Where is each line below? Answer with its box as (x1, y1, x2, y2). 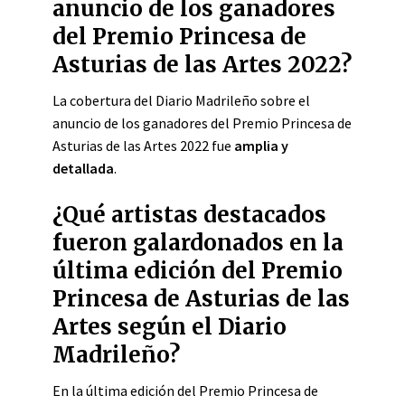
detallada (52, 159, 114, 177)
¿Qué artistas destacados (52, 201, 326, 229)
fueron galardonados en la (52, 229, 344, 257)
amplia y (234, 137, 288, 155)
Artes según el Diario (52, 313, 287, 341)
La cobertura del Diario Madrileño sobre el (52, 91, 310, 109)
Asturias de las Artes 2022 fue (52, 137, 234, 155)
